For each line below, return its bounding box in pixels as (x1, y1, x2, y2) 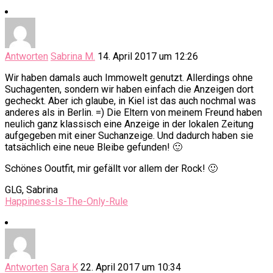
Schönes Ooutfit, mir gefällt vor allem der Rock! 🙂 (5, 163, 218, 175)
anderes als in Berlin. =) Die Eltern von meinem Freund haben (5, 107, 262, 119)
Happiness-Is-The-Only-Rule (5, 196, 128, 208)
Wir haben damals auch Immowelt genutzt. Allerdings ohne (5, 72, 253, 84)
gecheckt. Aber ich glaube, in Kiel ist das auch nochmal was (5, 95, 256, 107)
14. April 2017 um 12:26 (97, 51, 198, 63)
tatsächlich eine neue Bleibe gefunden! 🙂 (5, 141, 182, 154)
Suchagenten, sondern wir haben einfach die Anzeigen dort (5, 83, 253, 96)
